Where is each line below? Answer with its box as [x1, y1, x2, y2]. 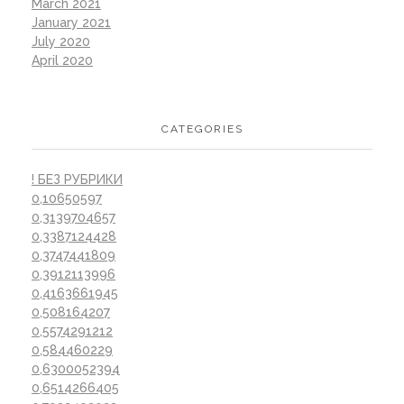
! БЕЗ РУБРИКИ [32, 171, 123, 187]
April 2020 [32, 52, 93, 68]
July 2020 [32, 33, 90, 49]
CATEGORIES [161, 123, 243, 136]
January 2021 [32, 14, 111, 30]
